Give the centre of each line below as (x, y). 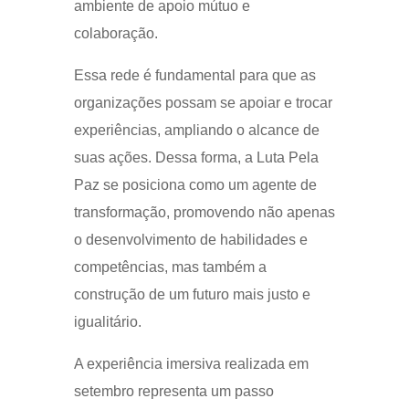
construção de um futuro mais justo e (192, 294)
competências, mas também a (170, 267)
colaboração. (117, 33)
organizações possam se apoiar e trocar (203, 102)
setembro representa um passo (173, 391)
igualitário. (107, 321)
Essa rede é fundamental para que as (194, 75)
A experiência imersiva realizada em (191, 363)
